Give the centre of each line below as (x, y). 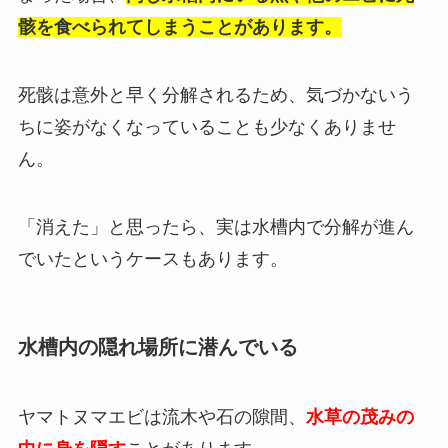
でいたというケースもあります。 (152, 259)
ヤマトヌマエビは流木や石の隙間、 (161, 416)
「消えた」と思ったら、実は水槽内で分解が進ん (215, 227)
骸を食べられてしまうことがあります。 (179, 27)
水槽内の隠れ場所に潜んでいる (157, 347)
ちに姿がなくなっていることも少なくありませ (206, 127)
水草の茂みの (359, 416)
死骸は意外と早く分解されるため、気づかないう (215, 95)
